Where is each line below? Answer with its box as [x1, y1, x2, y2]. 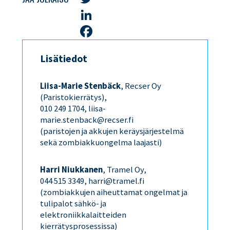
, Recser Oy [121, 81, 162, 92]
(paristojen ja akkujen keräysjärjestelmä [40, 126, 184, 137]
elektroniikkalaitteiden [40, 209, 127, 221]
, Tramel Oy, [103, 164, 147, 176]
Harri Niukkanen [40, 164, 103, 176]
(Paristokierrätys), [40, 92, 107, 103]
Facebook [78, 41, 110, 54]
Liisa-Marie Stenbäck [40, 81, 121, 92]
